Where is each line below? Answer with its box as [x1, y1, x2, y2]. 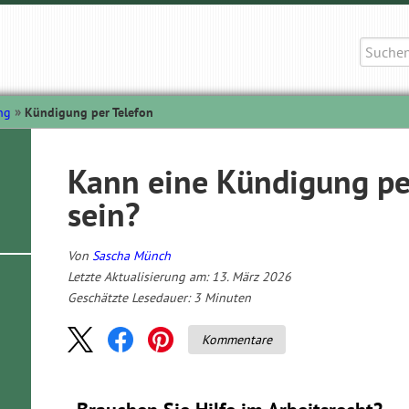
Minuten [204, 289, 251, 306]
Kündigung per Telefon [25, 104, 153, 121]
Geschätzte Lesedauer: [68, 289, 190, 306]
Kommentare [202, 330, 272, 348]
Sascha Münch [92, 247, 171, 264]
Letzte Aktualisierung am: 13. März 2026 [68, 268, 291, 285]
